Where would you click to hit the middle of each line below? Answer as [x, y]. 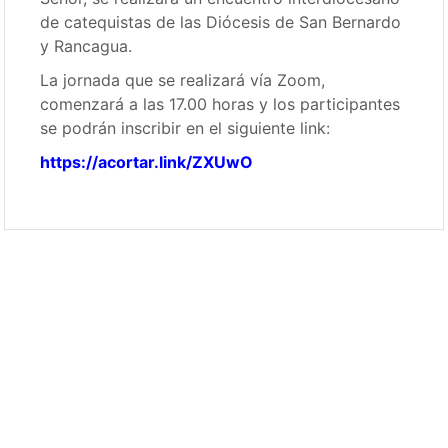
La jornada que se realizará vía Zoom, [183, 80]
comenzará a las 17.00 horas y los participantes [220, 104]
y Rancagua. [86, 46]
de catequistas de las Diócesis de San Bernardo [221, 22]
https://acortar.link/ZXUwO [147, 162]
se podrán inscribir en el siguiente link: [185, 128]
